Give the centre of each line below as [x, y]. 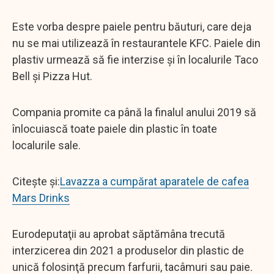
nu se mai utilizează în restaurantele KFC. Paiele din [136, 43]
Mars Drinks [41, 198]
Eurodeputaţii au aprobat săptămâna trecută [119, 234]
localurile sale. [46, 145]
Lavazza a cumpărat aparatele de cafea [154, 181]
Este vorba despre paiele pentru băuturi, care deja [132, 26]
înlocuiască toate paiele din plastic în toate [115, 128]
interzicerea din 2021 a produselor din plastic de [128, 250]
